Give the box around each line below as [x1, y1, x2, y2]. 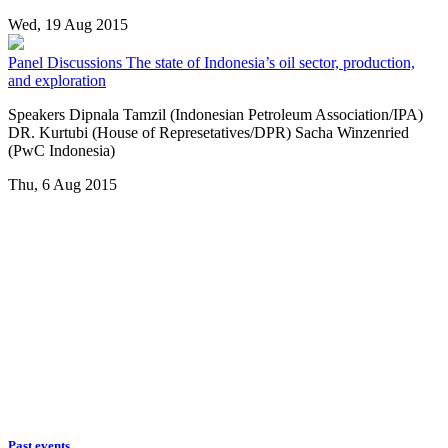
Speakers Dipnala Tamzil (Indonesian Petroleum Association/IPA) [8, 106, 423, 124]
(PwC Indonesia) [8, 142, 115, 160]
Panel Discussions [8, 54, 126, 72]
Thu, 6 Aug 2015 [8, 176, 117, 194]
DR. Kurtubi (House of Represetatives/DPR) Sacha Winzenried [8, 124, 409, 142]
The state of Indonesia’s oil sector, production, [126, 54, 415, 72]
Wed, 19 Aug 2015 [8, 16, 128, 34]
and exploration [8, 72, 106, 90]
